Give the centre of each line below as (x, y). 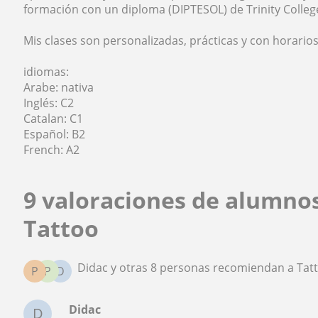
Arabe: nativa (59, 88)
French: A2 (52, 150)
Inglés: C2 (49, 103)
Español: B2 (55, 135)
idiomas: (46, 72)
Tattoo (61, 229)
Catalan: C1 (54, 119)
